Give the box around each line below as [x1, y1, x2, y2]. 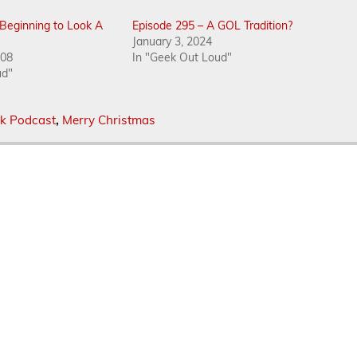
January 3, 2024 [132, 34, 213, 49]
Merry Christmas [61, 112, 155, 128]
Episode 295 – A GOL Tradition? [132, 18, 293, 33]
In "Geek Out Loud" [132, 50, 233, 65]
